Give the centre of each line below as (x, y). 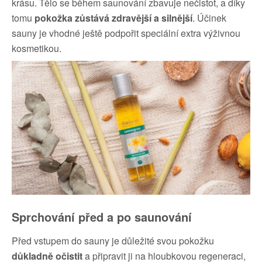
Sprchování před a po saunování (102, 216)
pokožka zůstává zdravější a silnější (113, 18)
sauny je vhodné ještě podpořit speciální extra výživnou (126, 33)
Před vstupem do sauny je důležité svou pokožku (113, 240)
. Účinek (209, 18)
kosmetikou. (37, 48)
